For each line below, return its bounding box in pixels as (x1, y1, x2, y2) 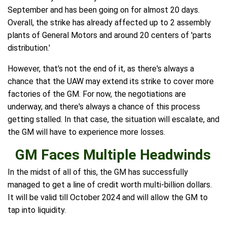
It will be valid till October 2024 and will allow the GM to (8, 193, 208, 203)
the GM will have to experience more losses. (8, 127, 165, 137)
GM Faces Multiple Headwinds (15, 146, 211, 164)
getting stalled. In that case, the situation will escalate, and (8, 115, 219, 125)
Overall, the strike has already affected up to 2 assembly (8, 18, 211, 28)
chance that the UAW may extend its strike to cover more (8, 77, 214, 87)
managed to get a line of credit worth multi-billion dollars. (8, 180, 212, 190)
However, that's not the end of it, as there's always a (8, 64, 194, 74)
